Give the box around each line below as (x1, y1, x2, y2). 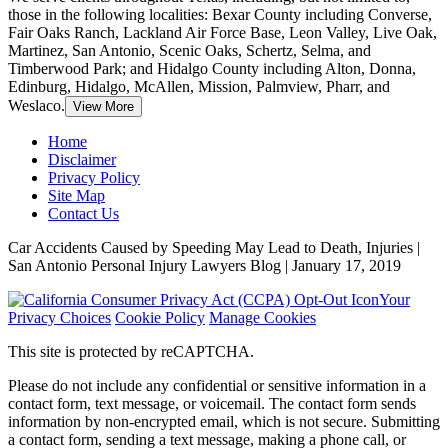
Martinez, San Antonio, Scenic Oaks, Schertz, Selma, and (8, 41, 371, 59)
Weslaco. (8, 96, 65, 114)
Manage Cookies (209, 308, 316, 326)
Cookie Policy (115, 308, 205, 326)
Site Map (48, 186, 105, 204)
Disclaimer (48, 150, 116, 168)
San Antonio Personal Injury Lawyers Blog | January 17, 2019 (8, 256, 401, 274)
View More (73, 98, 134, 114)
